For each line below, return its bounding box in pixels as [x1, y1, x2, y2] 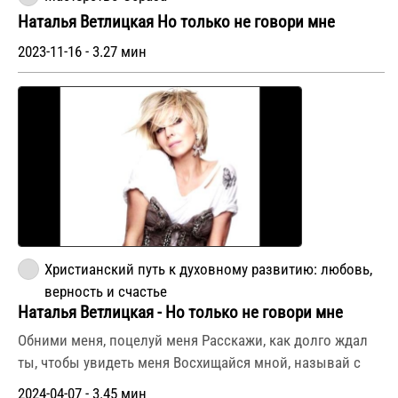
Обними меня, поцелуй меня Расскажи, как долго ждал [18, 330, 368, 349]
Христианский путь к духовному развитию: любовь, [44, 260, 372, 278]
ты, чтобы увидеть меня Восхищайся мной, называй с [18, 353, 361, 371]
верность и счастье [44, 283, 167, 300]
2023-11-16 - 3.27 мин [18, 43, 147, 60]
